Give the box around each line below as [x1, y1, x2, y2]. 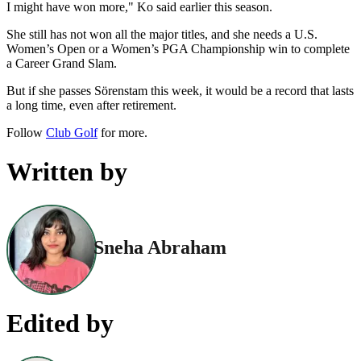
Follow [6, 125, 46, 139]
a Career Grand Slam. [6, 56, 117, 70]
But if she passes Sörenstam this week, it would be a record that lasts [6, 83, 354, 98]
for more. [98, 125, 147, 139]
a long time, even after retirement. [6, 98, 176, 112]
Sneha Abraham [93, 237, 226, 259]
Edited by [6, 309, 114, 338]
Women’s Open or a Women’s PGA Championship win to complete [6, 41, 350, 56]
